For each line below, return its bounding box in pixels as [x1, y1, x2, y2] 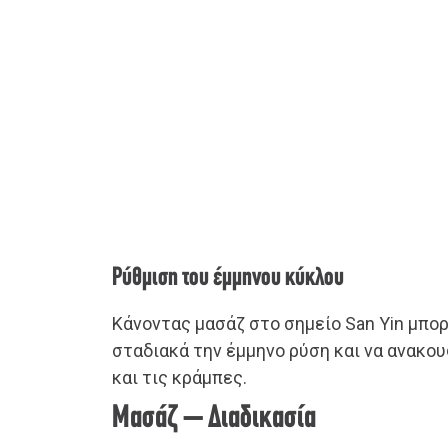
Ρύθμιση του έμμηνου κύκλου [112, 265, 344, 293]
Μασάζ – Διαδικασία [112, 403, 316, 436]
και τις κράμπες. [112, 367, 247, 389]
